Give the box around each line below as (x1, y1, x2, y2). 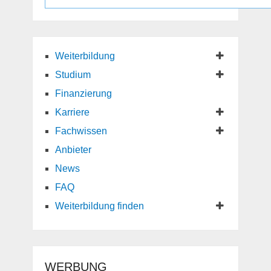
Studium (54, 70, 91, 80)
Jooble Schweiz (88, 13, 151, 23)
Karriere (54, 107, 90, 118)
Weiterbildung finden (54, 201, 144, 212)
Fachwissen (54, 126, 107, 137)
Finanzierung (54, 88, 112, 99)
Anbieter (54, 145, 91, 155)
